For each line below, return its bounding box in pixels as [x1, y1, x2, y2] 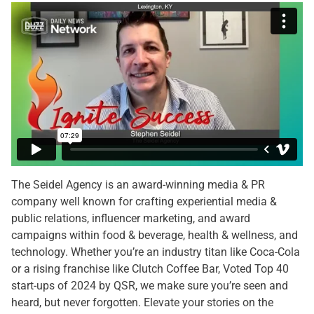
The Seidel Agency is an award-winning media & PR [11, 178, 265, 191]
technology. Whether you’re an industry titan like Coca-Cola [11, 245, 300, 259]
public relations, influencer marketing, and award [11, 212, 250, 225]
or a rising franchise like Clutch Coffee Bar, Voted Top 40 [11, 262, 289, 275]
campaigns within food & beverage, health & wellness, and [11, 228, 298, 242]
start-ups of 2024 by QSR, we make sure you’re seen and [11, 279, 288, 292]
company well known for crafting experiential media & [11, 195, 277, 208]
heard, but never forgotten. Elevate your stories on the [11, 296, 273, 309]
